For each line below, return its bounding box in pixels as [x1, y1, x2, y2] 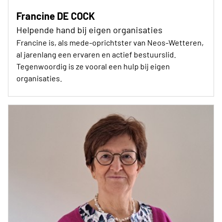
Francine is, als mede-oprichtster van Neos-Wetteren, [16, 37, 204, 47]
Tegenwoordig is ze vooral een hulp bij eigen [16, 61, 170, 71]
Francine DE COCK [16, 9, 95, 22]
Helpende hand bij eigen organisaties [16, 24, 163, 35]
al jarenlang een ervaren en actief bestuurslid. [16, 49, 176, 59]
